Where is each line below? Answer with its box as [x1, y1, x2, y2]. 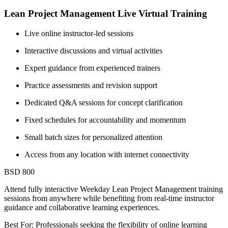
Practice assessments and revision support [24, 80, 157, 90]
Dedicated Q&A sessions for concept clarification [24, 98, 183, 107]
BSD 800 [4, 167, 35, 176]
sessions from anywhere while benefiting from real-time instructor [4, 193, 214, 203]
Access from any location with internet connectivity [24, 150, 189, 159]
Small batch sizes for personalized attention [24, 132, 162, 141]
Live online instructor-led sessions [24, 28, 133, 38]
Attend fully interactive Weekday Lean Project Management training [4, 184, 223, 193]
